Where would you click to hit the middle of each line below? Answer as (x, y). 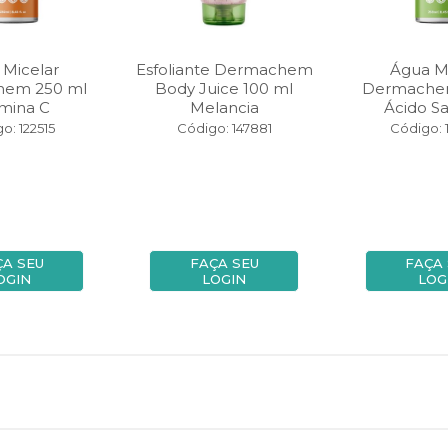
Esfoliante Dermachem (224, 69)
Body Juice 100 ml (224, 88)
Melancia (224, 107)
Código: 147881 (224, 128)
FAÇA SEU (224, 263)
